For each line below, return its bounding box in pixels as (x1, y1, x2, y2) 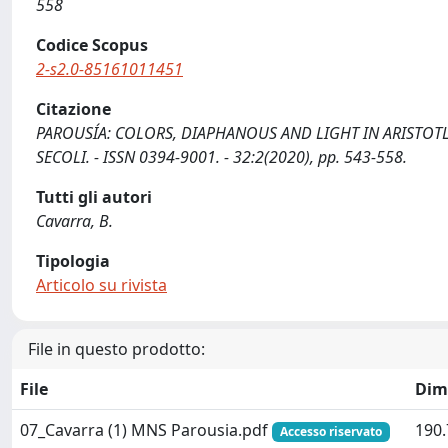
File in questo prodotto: (28, 338, 205, 360)
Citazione (36, 98, 111, 120)
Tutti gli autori (36, 186, 152, 208)
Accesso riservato (279, 423, 382, 440)
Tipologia (36, 250, 110, 272)
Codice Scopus (36, 34, 148, 56)
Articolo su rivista (36, 274, 167, 296)
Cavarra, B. (36, 210, 113, 232)
